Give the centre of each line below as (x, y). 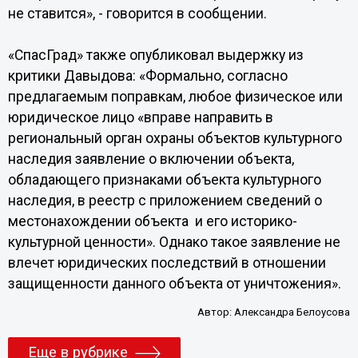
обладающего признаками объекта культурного (164, 180)
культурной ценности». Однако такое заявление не (174, 242)
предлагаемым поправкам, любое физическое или (175, 97)
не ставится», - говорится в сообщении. (137, 14)
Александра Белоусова (292, 312)
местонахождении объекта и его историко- (152, 221)
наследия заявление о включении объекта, (151, 159)
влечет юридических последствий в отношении (167, 263)
